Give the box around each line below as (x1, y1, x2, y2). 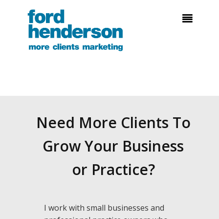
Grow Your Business (43, 136, 184, 156)
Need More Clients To (36, 112, 191, 132)
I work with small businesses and (44, 202, 164, 213)
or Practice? (71, 159, 155, 179)
